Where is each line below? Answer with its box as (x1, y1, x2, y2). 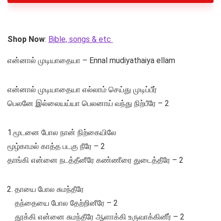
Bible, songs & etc (48, 35, 113, 44)
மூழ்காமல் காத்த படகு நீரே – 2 (7, 142, 105, 151)
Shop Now (7, 35, 45, 44)
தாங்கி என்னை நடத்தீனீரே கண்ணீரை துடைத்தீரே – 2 (7, 155, 184, 165)
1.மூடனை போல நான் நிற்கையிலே (7, 128, 116, 138)
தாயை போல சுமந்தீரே (15, 184, 84, 194)
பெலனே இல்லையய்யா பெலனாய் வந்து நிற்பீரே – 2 (7, 99, 169, 109)
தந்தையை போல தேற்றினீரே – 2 (15, 198, 118, 208)
